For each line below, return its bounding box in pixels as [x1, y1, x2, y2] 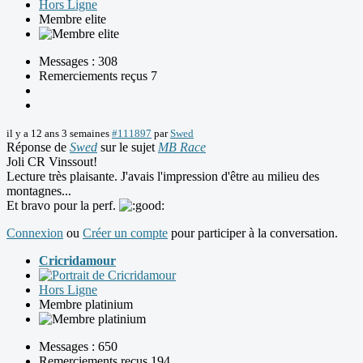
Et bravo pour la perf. [6, 199, 119, 213]
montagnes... [6, 184, 71, 199]
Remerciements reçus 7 [39, 69, 157, 83]
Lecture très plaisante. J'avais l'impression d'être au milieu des [6, 169, 319, 184]
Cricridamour [39, 254, 116, 268]
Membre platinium [39, 297, 133, 312]
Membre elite [39, 12, 106, 27]
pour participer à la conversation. [168, 226, 338, 241]
